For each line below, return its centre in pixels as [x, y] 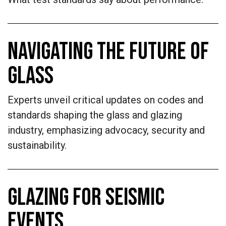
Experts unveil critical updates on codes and [105, 100]
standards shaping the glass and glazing [95, 115]
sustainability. [37, 145]
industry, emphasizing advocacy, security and [106, 130]
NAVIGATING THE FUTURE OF [108, 52]
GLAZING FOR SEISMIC [86, 197]
